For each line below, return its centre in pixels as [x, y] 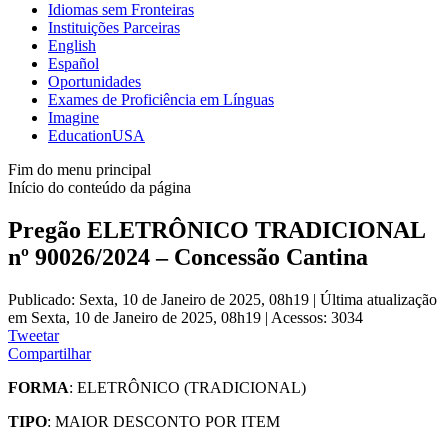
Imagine [73, 117]
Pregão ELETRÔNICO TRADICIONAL [216, 229]
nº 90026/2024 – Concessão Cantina [188, 256]
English [72, 45]
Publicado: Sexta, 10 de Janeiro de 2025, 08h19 [160, 299]
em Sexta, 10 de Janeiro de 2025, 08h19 [136, 317]
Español [73, 63]
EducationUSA [96, 135]
